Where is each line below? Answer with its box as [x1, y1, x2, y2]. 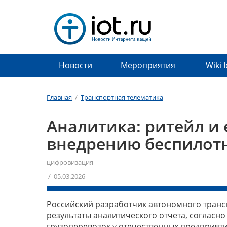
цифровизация [47, 158, 93, 167]
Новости [58, 60, 92, 71]
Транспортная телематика [81, 93, 163, 102]
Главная [47, 93, 72, 102]
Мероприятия [120, 60, 175, 71]
